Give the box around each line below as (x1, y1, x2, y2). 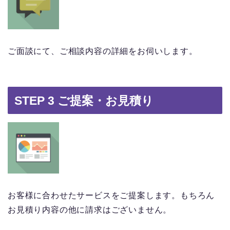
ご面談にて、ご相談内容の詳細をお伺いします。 (8, 47, 198, 56)
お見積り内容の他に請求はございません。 (8, 205, 172, 214)
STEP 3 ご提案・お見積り (14, 93, 154, 107)
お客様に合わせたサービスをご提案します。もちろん (8, 190, 215, 200)
